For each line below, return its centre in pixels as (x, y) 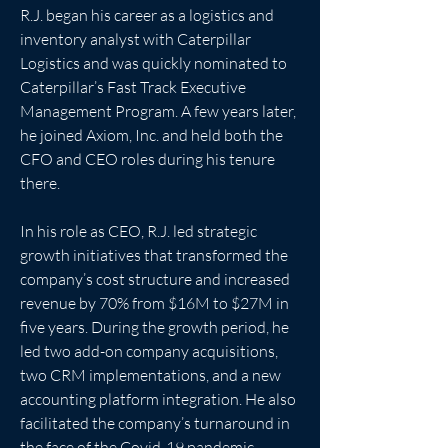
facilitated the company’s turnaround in (156, 423)
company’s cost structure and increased (156, 279)
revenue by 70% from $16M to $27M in (156, 303)
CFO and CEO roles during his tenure (149, 159)
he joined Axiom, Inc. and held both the (153, 135)
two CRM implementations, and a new (152, 375)
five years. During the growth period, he (156, 327)
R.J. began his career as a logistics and (148, 15)
